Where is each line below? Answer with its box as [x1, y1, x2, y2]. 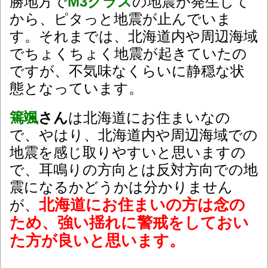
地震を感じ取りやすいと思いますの [10, 144, 246, 161]
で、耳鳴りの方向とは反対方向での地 [10, 162, 258, 178]
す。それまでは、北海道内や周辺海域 [10, 28, 258, 45]
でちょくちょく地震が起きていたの [10, 45, 247, 62]
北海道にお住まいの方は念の [39, 196, 245, 214]
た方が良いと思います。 [10, 232, 185, 250]
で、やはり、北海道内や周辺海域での [10, 127, 258, 144]
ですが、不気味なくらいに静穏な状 [10, 63, 245, 80]
